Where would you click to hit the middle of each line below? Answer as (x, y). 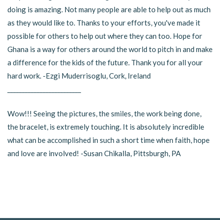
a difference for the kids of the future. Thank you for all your (105, 62)
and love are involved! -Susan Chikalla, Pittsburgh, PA (94, 153)
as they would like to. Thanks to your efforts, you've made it (104, 23)
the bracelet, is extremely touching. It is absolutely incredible (106, 126)
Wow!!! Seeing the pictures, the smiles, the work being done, (104, 113)
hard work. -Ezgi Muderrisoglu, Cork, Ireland (79, 76)
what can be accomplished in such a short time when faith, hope (109, 140)
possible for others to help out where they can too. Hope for (105, 36)
